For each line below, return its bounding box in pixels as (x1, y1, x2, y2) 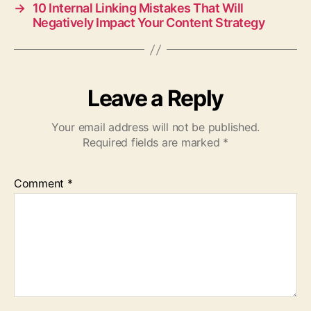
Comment (14, 176, 67, 191)
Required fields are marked (83, 135, 223, 150)
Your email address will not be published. (51, 120, 260, 135)
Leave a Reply (87, 85, 224, 112)
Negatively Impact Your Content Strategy (32, 15, 265, 31)
